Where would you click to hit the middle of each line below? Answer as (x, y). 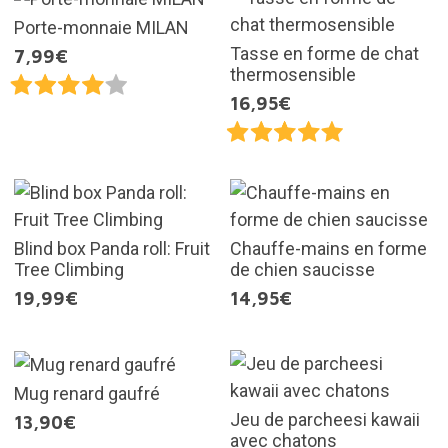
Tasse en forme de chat (324, 53)
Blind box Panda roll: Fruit (111, 248)
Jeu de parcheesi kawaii (325, 419)
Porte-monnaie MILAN (101, 28)
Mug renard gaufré (86, 394)
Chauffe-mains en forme (328, 248)
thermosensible (293, 74)
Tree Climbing (68, 269)
